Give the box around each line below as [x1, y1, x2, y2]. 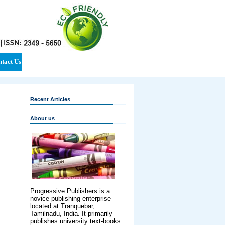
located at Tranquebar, [30, 202, 95, 210]
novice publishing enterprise [30, 195, 111, 202]
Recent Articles [30, 96, 70, 102]
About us [30, 115, 55, 121]
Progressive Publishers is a [30, 187, 110, 195]
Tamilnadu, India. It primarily [30, 210, 113, 217]
